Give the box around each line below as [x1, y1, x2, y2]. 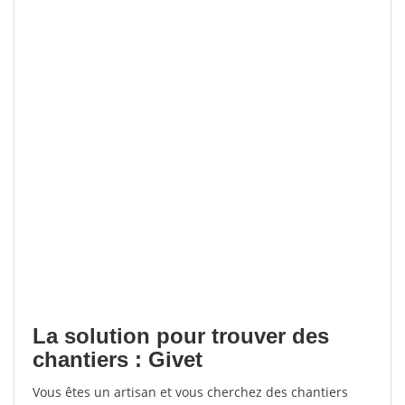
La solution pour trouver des [33, 324, 329, 348]
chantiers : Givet [33, 347, 202, 372]
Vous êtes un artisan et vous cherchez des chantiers [33, 383, 348, 400]
